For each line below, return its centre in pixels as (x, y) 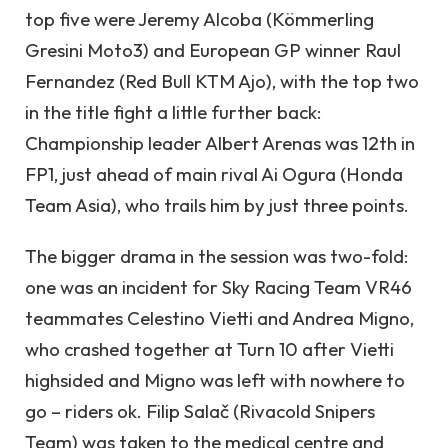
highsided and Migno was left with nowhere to (215, 380)
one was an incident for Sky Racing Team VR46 (218, 287)
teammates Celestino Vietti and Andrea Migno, (219, 318)
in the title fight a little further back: (173, 111)
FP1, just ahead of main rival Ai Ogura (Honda (214, 173)
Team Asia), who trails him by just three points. (217, 204)
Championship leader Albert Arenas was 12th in (220, 142)
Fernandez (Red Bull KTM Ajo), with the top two (222, 80)
